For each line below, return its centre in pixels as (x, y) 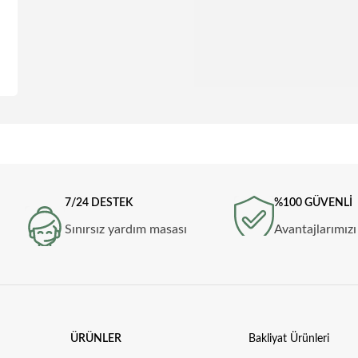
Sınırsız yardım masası (125, 230)
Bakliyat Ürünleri (288, 339)
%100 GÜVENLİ (314, 203)
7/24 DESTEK (98, 203)
